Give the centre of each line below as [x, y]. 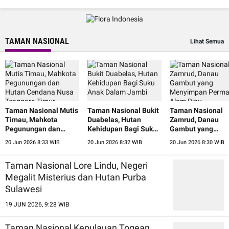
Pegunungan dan [33, 129]
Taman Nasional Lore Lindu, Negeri [76, 165]
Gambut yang [191, 129]
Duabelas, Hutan [114, 119]
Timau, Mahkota [31, 119]
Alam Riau [186, 147]
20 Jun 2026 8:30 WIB [197, 142]
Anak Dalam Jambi [118, 138]
